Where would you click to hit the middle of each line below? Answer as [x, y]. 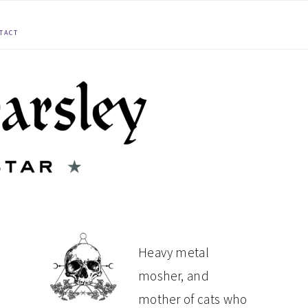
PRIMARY [87, 254]
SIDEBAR [85, 284]
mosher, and [174, 276]
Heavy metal [174, 252]
